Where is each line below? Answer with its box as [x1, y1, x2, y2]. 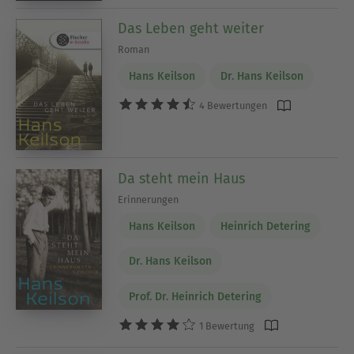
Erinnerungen [118, 193, 179, 205]
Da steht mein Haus [118, 169, 246, 187]
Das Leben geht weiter [118, 20, 265, 38]
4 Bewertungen [197, 99, 268, 111]
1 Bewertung [197, 319, 255, 332]
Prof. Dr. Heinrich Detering [128, 289, 262, 303]
